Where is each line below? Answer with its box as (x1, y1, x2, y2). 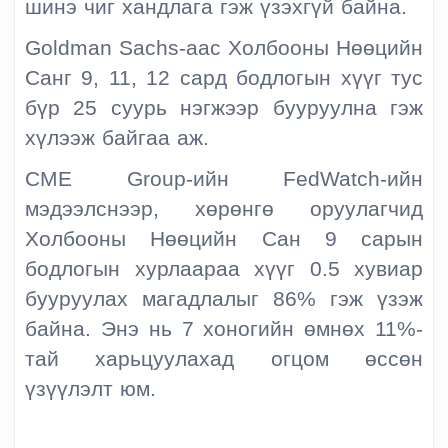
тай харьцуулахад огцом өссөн (25, 347, 423, 372)
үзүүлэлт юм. (25, 377, 156, 402)
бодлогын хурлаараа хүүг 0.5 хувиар (25, 257, 423, 282)
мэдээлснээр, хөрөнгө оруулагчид (25, 197, 423, 222)
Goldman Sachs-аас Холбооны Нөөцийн (25, 36, 423, 61)
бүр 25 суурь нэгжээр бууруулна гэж (25, 96, 423, 121)
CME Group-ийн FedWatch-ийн (25, 167, 423, 192)
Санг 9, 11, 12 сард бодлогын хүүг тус (25, 66, 423, 91)
